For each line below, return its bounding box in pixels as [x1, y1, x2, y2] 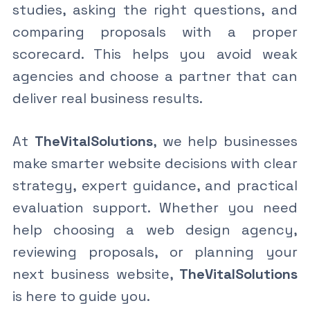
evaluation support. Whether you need [12, 198, 298, 217]
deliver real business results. [12, 89, 203, 107]
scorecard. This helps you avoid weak [12, 44, 298, 63]
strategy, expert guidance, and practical [12, 176, 298, 194]
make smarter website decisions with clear [12, 154, 298, 172]
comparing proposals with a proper [12, 22, 298, 41]
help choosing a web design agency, [12, 220, 298, 239]
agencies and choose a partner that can [12, 66, 298, 85]
